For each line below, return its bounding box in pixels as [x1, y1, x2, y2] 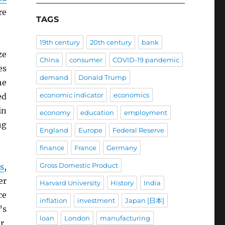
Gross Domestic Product [39, 161, 118, 170]
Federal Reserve [112, 126, 164, 135]
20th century [89, 38, 132, 47]
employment [124, 108, 167, 117]
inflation [39, 196, 67, 205]
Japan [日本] [125, 196, 164, 205]
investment [77, 196, 115, 205]
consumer [69, 56, 102, 64]
